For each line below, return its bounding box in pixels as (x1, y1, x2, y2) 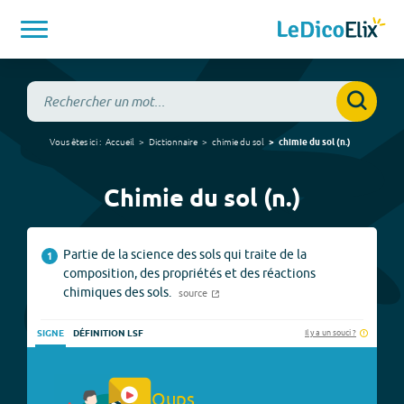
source (178, 287, 207, 298)
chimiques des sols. (63, 285, 171, 299)
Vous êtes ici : (49, 136, 101, 147)
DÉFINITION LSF (73, 327, 143, 340)
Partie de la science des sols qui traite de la (63, 247, 307, 262)
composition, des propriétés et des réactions (63, 266, 316, 280)
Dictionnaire (148, 136, 197, 147)
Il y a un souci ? (305, 326, 356, 337)
